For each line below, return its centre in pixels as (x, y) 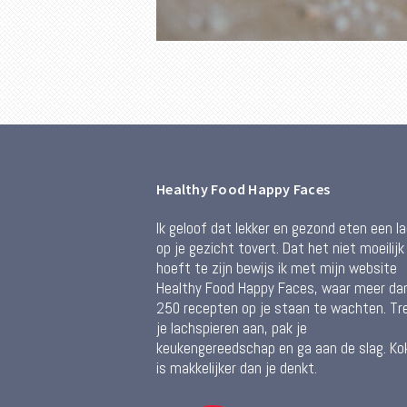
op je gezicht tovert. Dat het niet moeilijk (280, 248)
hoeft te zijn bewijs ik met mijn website (277, 268)
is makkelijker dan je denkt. (237, 367)
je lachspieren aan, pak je (232, 328)
